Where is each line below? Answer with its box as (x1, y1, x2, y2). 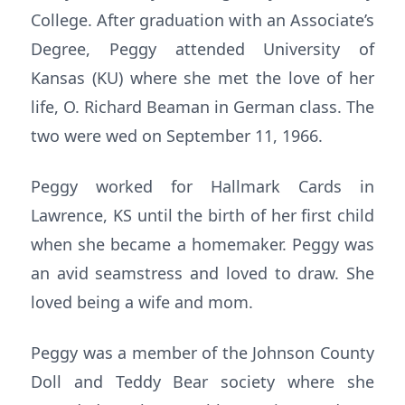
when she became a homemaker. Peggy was (31, 233, 374, 255)
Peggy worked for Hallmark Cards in (31, 175, 374, 197)
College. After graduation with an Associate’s (31, 9, 374, 31)
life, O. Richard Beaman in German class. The (31, 96, 374, 118)
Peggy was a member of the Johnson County (31, 342, 374, 363)
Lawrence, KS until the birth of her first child (31, 204, 374, 226)
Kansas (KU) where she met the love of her (31, 67, 374, 89)
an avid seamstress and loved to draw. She (31, 262, 374, 284)
